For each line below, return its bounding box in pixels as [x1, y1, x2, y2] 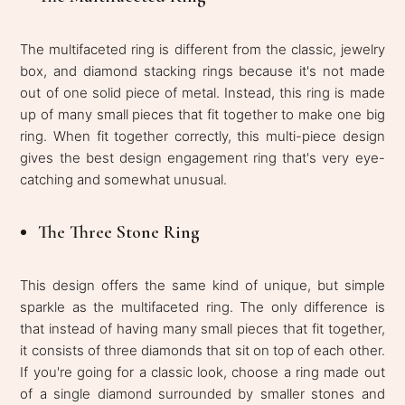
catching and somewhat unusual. [20, 170, 228, 188]
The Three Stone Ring [38, 221, 201, 243]
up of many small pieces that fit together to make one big [20, 105, 385, 123]
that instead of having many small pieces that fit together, [20, 319, 385, 337]
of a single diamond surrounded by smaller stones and [20, 384, 385, 402]
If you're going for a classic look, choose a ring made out [20, 363, 385, 381]
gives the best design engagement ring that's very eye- [20, 148, 385, 166]
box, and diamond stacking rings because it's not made [20, 61, 385, 80]
